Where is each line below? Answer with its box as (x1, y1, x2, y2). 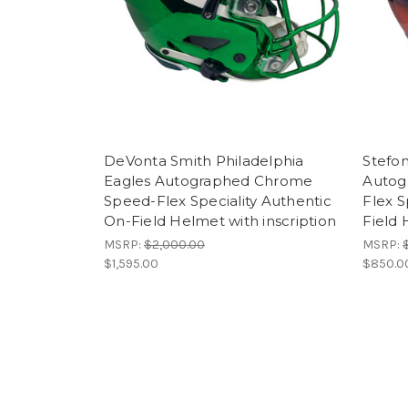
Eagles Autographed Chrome (104, 171, 313, 189)
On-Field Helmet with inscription (104, 211, 336, 229)
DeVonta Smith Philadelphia (104, 151, 304, 169)
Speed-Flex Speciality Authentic (104, 191, 331, 209)
